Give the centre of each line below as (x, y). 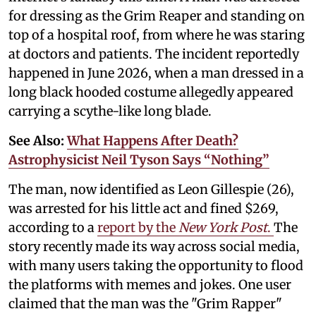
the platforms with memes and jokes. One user (150, 285)
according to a (53, 228)
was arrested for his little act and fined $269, (144, 209)
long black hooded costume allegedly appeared (151, 92)
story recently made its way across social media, (154, 247)
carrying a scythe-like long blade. (111, 111)
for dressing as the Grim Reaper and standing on (157, 16)
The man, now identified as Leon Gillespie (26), (151, 190)
